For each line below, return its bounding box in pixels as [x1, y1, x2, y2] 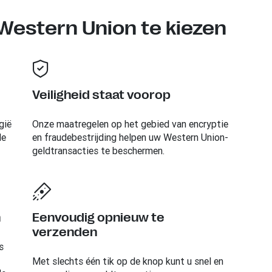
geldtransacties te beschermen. [32, 144, 165, 157]
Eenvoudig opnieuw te [32, 210, 165, 225]
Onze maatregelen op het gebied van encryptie [32, 117, 228, 130]
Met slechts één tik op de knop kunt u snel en [32, 254, 223, 267]
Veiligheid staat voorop [32, 87, 171, 102]
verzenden [32, 225, 97, 239]
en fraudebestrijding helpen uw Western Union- [32, 131, 228, 143]
